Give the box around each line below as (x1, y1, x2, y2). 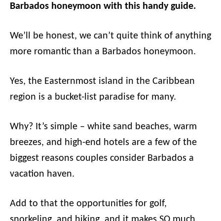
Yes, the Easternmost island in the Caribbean (10, 76, 195, 86)
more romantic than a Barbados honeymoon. (10, 47, 198, 57)
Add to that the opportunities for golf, (10, 199, 167, 209)
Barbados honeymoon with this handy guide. (10, 1, 196, 11)
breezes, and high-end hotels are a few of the (10, 138, 197, 147)
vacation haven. (10, 169, 74, 179)
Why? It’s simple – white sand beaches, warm (10, 122, 197, 132)
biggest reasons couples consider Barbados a (10, 153, 194, 163)
